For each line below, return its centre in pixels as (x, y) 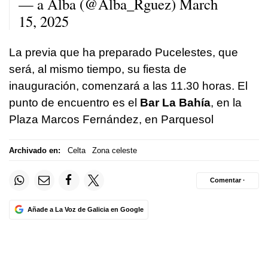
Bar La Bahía (174, 103)
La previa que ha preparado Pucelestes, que (124, 53)
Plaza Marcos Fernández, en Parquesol (111, 120)
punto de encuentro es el (73, 103)
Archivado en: (35, 150)
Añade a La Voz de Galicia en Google (85, 209)
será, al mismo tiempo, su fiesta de (98, 69)
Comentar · (228, 180)
